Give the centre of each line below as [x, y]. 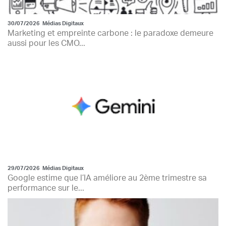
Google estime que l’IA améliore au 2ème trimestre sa [107, 178]
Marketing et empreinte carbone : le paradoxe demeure [110, 33]
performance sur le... [46, 188]
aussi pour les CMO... [46, 43]
